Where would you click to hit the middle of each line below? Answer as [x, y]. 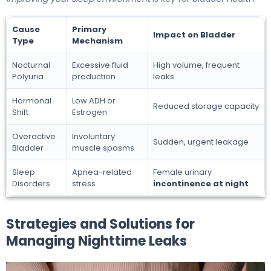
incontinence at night [201, 183]
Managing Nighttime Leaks [96, 241]
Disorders [31, 183]
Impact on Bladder [194, 34]
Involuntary [93, 136]
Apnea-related [102, 172]
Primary [89, 29]
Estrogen [90, 112]
